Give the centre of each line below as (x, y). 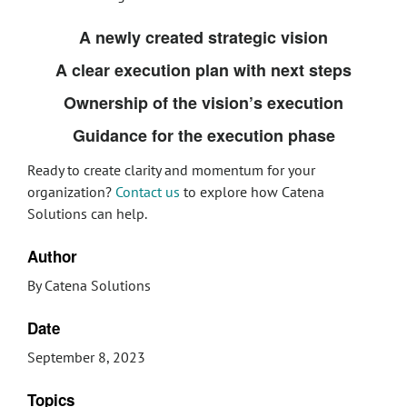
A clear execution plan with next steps (203, 70)
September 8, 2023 (86, 357)
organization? (71, 192)
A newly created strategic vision (203, 37)
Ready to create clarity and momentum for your (171, 170)
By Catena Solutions (89, 285)
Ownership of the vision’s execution (203, 103)
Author (52, 256)
